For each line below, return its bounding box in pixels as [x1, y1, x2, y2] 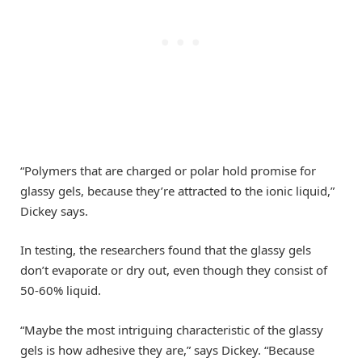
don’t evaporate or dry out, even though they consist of [20, 262, 327, 279]
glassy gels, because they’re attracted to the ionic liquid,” [20, 183, 335, 200]
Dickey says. [20, 203, 88, 220]
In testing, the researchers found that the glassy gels [20, 242, 311, 259]
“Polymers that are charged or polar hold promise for [20, 162, 316, 179]
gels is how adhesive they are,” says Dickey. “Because [20, 341, 314, 358]
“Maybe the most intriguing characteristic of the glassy [20, 321, 323, 338]
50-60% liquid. [20, 282, 101, 299]
